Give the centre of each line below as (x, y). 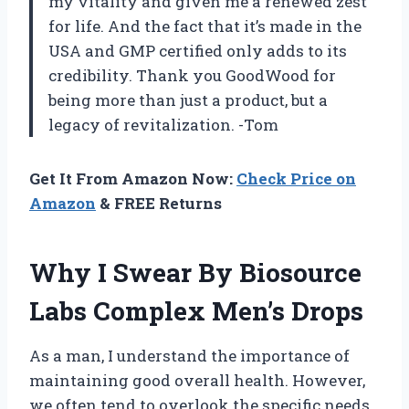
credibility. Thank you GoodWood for (192, 76)
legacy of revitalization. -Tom (163, 125)
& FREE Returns (159, 204)
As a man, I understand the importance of (189, 356)
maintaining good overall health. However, (197, 381)
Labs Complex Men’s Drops (196, 311)
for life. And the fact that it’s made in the (205, 26)
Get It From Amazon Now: (133, 179)
